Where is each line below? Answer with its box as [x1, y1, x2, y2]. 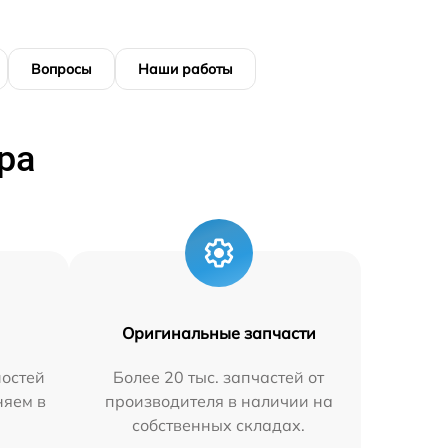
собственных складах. [132, 414, 306, 435]
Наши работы [138, 59, 233, 78]
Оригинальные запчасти [121, 322, 316, 343]
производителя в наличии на [104, 390, 333, 411]
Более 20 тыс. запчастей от [113, 366, 325, 387]
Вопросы [31, 59, 92, 78]
